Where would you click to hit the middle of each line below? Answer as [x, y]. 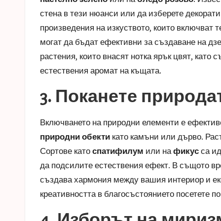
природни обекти [75, 136]
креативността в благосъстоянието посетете [126, 194]
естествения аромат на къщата [100, 70]
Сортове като [66, 151]
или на [158, 151]
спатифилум [118, 151]
